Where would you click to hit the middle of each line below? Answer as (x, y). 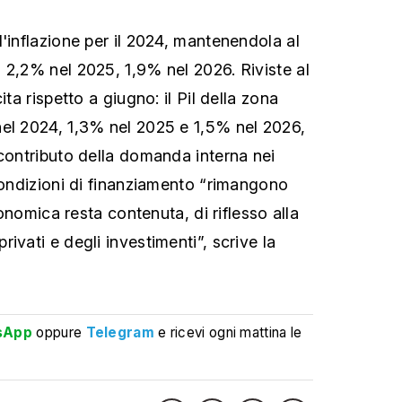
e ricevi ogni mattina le (230, 332)
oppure (59, 332)
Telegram (120, 332)
